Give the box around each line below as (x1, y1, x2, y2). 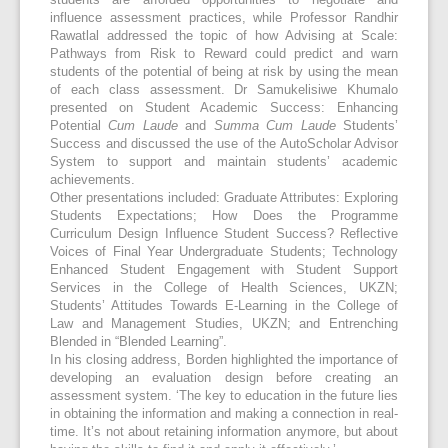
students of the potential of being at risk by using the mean (50, 65, 398, 80)
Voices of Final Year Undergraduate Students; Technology (50, 245, 398, 260)
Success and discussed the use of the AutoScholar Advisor (50, 137, 398, 152)
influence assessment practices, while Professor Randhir (50, 11, 398, 26)
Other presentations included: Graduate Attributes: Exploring (50, 191, 398, 206)
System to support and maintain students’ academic (50, 155, 398, 170)
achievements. (50, 173, 135, 188)
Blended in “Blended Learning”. (50, 335, 227, 350)
